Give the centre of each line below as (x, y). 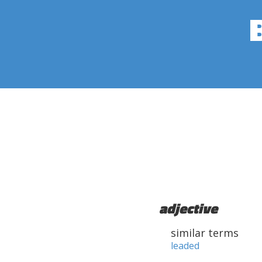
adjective (188, 208)
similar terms (205, 233)
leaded (185, 246)
